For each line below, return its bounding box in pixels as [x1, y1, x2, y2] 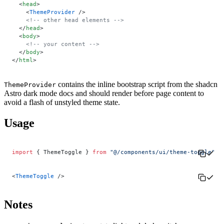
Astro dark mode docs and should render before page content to [4, 88, 204, 97]
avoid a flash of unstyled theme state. [4, 97, 120, 106]
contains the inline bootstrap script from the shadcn [56, 79, 217, 88]
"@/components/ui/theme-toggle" [106, 148, 215, 156]
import [12, 148, 33, 156]
